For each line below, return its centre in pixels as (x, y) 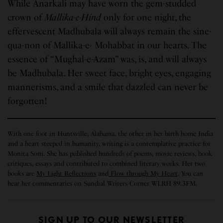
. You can (191, 173)
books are (22, 173)
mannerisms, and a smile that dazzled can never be (108, 87)
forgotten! (27, 101)
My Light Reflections (66, 173)
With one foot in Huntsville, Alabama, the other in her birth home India (111, 133)
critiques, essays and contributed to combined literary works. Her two (107, 163)
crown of (26, 17)
